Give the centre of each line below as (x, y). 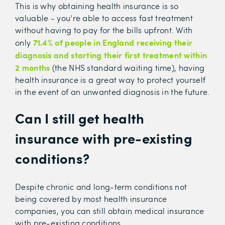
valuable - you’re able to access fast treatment (104, 18)
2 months (34, 68)
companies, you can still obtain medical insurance (110, 211)
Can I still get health (80, 118)
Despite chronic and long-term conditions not (101, 187)
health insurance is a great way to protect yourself (110, 80)
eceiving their (166, 42)
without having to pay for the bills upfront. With (104, 30)
